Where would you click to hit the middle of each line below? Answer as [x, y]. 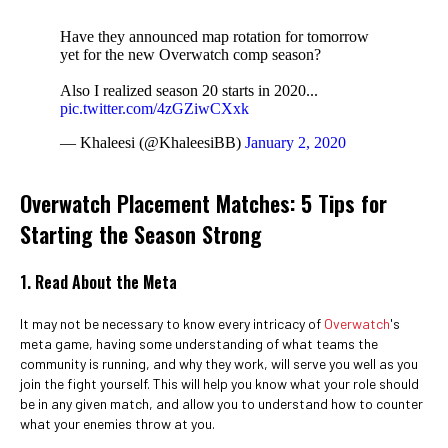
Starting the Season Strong [141, 234]
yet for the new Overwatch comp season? [190, 54]
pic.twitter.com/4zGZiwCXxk [154, 108]
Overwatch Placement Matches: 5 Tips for [203, 203]
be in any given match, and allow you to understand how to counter [221, 403]
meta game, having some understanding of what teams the [199, 343]
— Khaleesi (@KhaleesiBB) [152, 142]
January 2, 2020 [295, 142]
